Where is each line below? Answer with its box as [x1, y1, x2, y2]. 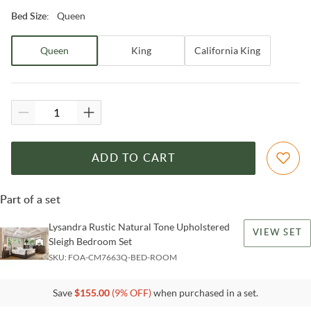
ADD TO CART [92, 152, 175, 164]
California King [194, 44, 261, 56]
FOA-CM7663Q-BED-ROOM [68, 251, 177, 262]
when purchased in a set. [151, 286, 258, 299]
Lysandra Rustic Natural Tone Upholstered [49, 220, 230, 233]
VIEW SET [253, 228, 302, 237]
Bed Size [11, 11, 47, 22]
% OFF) [120, 286, 151, 299]
